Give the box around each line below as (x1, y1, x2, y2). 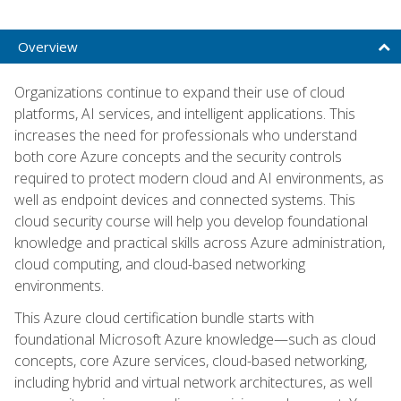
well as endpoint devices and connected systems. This (14, 189, 355, 209)
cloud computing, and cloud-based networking (14, 253, 305, 274)
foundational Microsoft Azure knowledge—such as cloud (14, 328, 376, 349)
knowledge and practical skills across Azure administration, (14, 232, 385, 252)
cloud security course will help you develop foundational (14, 210, 368, 231)
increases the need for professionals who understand (14, 124, 357, 145)
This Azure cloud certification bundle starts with (14, 307, 314, 328)
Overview (18, 37, 78, 55)
